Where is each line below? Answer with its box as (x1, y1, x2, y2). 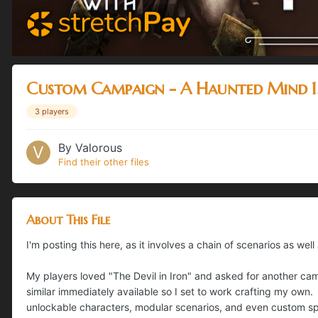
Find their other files (58, 155, 149, 168)
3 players (35, 106, 69, 116)
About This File (26, 211, 110, 228)
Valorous (75, 140, 122, 155)
